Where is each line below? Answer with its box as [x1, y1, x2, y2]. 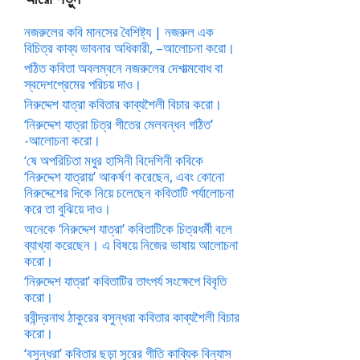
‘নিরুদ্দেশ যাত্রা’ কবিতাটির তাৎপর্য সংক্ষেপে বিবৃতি [24, 272, 227, 290]
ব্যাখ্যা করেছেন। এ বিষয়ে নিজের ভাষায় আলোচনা [24, 235, 238, 254]
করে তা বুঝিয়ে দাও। [24, 199, 111, 218]
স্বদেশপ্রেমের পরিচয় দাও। [24, 75, 141, 93]
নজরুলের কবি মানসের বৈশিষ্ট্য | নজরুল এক [24, 22, 214, 41]
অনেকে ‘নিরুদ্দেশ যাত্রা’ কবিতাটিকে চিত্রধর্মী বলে [24, 219, 232, 238]
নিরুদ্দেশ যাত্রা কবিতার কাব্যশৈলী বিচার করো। [24, 95, 222, 113]
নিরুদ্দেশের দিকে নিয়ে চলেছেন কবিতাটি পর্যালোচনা [24, 183, 234, 202]
